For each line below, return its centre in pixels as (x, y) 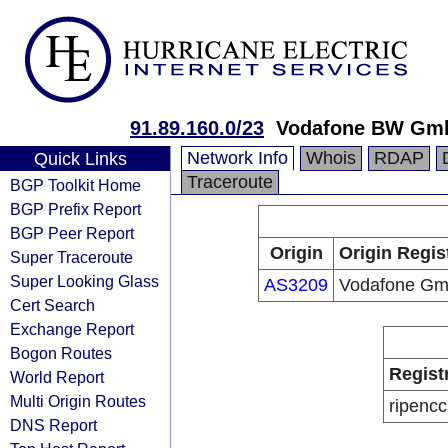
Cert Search (52, 305)
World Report (57, 377)
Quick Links (80, 159)
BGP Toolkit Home (75, 185)
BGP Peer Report (72, 233)
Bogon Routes (61, 353)
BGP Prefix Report (75, 209)
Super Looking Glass (84, 281)
